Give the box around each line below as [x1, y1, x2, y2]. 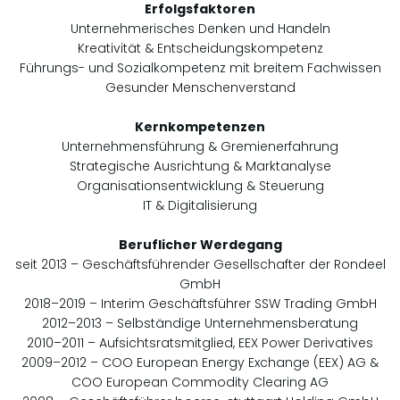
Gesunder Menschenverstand [104, 79, 296, 96]
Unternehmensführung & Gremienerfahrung [62, 137, 338, 155]
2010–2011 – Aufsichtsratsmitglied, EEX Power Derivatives [27, 334, 373, 352]
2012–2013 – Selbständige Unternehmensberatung [42, 314, 358, 332]
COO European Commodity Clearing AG [71, 373, 329, 391]
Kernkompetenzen [135, 118, 265, 136]
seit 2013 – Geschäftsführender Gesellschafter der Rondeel [14, 255, 386, 273]
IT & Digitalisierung [143, 196, 257, 214]
